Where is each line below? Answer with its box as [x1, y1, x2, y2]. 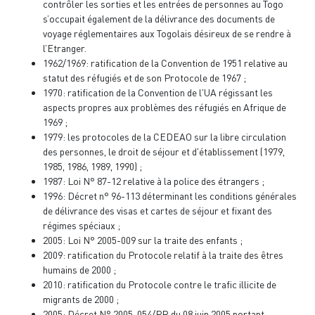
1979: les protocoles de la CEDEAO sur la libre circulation [43, 130, 286, 143]
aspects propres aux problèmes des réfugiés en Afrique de [43, 101, 286, 113]
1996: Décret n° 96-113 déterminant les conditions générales [43, 189, 297, 202]
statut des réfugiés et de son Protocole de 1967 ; [43, 71, 246, 84]
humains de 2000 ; [43, 263, 116, 276]
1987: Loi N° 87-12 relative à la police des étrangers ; [43, 174, 264, 187]
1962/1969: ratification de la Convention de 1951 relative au [43, 56, 288, 69]
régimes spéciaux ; [43, 219, 120, 231]
